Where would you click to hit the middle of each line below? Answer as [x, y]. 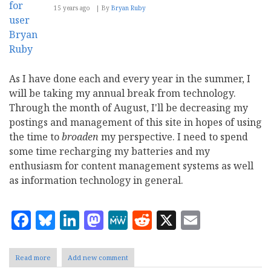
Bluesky [92, 218]
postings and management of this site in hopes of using [135, 122]
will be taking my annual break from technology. [122, 93]
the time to [35, 136]
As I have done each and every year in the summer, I [130, 78]
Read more [33, 257]
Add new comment [98, 257]
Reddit [183, 218]
